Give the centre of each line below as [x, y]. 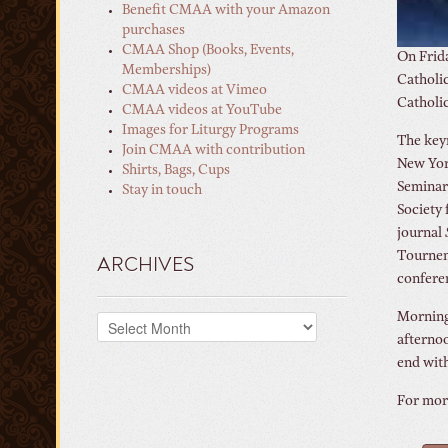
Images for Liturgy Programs [210, 131]
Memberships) [166, 71]
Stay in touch [162, 191]
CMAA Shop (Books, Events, [208, 51]
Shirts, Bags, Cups [176, 171]
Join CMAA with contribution [213, 151]
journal [421, 233]
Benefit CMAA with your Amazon [226, 11]
